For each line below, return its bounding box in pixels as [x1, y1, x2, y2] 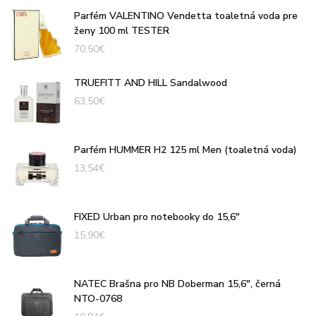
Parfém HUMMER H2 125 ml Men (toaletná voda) [74, 142, 297, 157]
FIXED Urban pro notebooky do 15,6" [74, 209, 240, 224]
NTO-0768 [74, 291, 122, 305]
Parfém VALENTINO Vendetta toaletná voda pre [74, 8, 298, 23]
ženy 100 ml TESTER [74, 23, 169, 37]
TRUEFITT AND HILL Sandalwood [74, 75, 227, 90]
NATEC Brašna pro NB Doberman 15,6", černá [74, 276, 281, 291]
